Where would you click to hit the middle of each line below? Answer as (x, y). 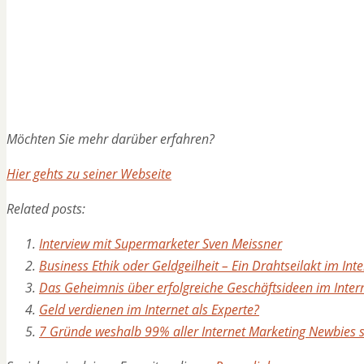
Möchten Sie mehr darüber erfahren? (110, 139)
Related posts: (46, 208)
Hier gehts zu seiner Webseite (89, 173)
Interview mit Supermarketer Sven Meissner (160, 243)
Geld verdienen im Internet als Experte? (149, 309)
